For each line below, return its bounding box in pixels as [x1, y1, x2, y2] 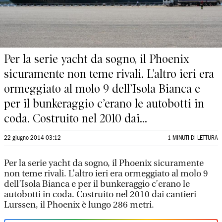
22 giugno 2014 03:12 [4, 135, 61, 141]
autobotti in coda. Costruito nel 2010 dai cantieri [4, 189, 196, 200]
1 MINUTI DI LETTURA [167, 135, 218, 141]
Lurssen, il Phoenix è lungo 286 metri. [4, 200, 154, 210]
